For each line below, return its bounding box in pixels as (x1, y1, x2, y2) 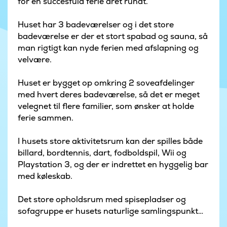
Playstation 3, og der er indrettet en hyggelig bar (18, 159, 208, 170)
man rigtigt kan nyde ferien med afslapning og (18, 43, 199, 54)
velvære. (18, 54, 52, 65)
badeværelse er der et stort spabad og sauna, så (18, 31, 208, 42)
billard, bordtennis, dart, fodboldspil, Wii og (18, 147, 186, 159)
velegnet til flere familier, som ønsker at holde (18, 101, 194, 112)
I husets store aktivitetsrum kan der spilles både (18, 136, 203, 147)
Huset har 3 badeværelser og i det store (18, 19, 174, 30)
